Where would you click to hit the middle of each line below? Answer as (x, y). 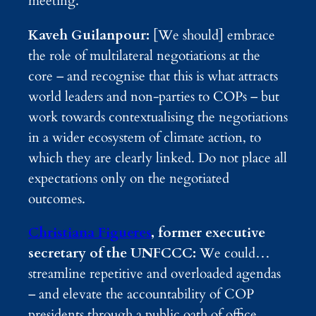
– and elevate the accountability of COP (141, 294)
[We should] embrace (212, 35)
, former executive (208, 232)
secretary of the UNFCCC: (112, 253)
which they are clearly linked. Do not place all (158, 158)
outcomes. (57, 199)
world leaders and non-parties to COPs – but (154, 96)
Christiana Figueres (90, 232)
